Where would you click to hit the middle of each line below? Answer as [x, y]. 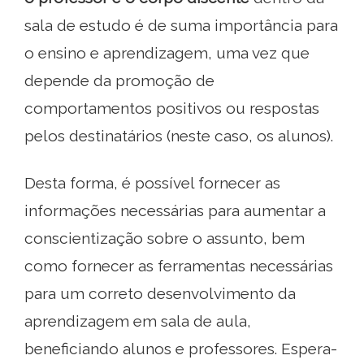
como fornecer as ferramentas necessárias [179, 265]
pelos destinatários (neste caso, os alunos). [179, 135]
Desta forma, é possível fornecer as [152, 182]
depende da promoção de [119, 80]
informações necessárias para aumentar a [175, 210]
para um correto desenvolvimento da [160, 293]
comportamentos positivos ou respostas [172, 108]
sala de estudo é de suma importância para [181, 25]
